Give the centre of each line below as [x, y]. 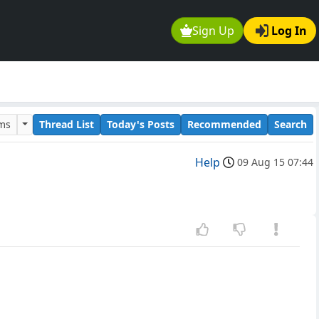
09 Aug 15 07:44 [275, 162]
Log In [289, 31]
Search [291, 124]
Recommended [224, 124]
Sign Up [214, 31]
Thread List [67, 124]
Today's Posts [141, 124]
